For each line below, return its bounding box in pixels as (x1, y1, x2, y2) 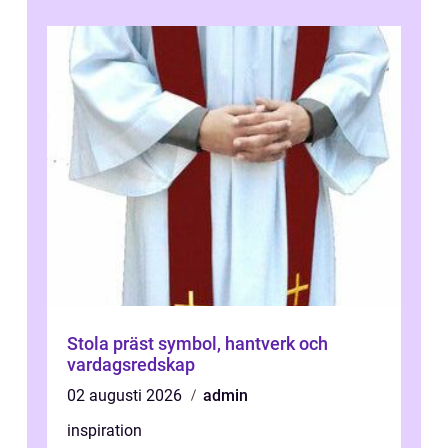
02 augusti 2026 (67, 385, 186, 405)
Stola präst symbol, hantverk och (67, 332, 158, 354)
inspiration (67, 420, 142, 440)
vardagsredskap (67, 353, 195, 375)
